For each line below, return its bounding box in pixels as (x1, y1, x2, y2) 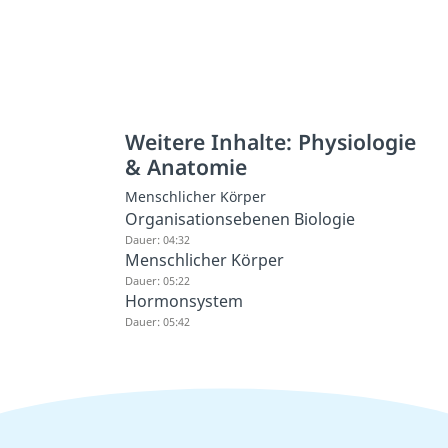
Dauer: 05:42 (125, 314, 190, 330)
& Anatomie (125, 152, 247, 182)
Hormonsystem (125, 290, 243, 313)
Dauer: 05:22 (125, 273, 190, 289)
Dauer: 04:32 (125, 232, 190, 248)
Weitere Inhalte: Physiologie (125, 127, 416, 157)
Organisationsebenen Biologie (125, 208, 355, 231)
